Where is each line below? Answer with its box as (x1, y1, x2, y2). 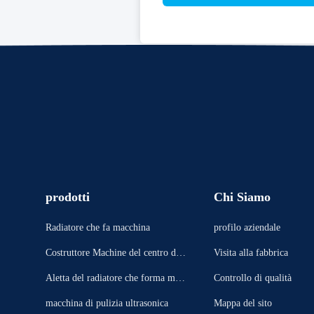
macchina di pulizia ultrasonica (46, 298, 168, 308)
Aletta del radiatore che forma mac (46, 273, 184, 283)
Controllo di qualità (214, 273, 292, 283)
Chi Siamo (214, 190, 271, 204)
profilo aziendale (214, 222, 280, 233)
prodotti (46, 190, 90, 204)
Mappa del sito (214, 298, 272, 308)
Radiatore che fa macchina (46, 222, 150, 233)
